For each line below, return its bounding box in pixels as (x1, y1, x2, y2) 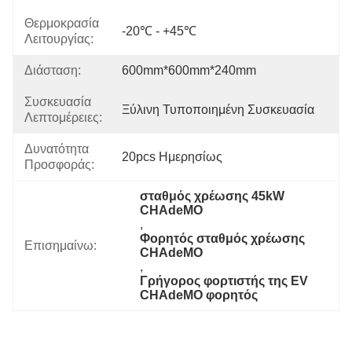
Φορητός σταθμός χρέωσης (140, 232, 306, 245)
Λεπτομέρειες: (24, 111, 102, 124)
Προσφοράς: (24, 158, 94, 171)
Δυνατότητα (24, 142, 89, 156)
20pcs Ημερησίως (122, 150, 222, 163)
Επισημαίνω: (24, 239, 97, 252)
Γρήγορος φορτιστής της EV (140, 274, 309, 288)
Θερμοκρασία (24, 16, 99, 30)
